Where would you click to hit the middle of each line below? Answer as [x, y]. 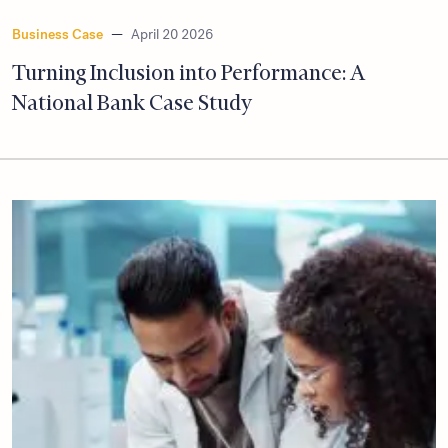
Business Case [57, 34]
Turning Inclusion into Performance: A [188, 72]
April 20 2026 [172, 34]
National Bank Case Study [132, 102]
